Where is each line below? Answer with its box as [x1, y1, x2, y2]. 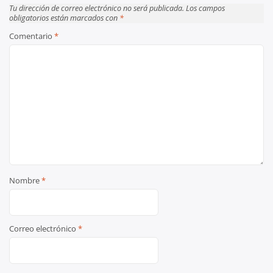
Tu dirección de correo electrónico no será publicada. [9, 3, 184, 13]
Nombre [9, 175, 41, 186]
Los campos [186, 3, 225, 13]
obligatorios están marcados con [9, 13, 119, 23]
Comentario [9, 31, 54, 41]
